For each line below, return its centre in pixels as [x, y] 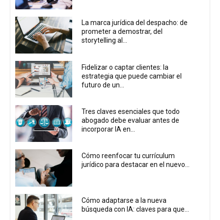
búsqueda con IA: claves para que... [136, 209]
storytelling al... [105, 41]
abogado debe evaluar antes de [131, 121]
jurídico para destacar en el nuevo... [136, 165]
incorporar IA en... [109, 129]
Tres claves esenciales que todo [131, 112]
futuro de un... [103, 85]
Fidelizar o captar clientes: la [125, 67]
